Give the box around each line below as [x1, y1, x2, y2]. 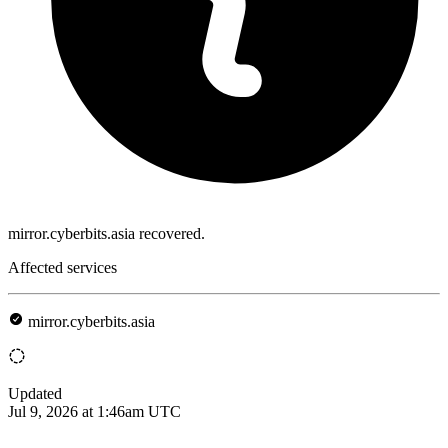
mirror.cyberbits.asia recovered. [8, 224, 205, 242]
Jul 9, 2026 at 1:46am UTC [8, 402, 181, 420]
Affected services [8, 258, 117, 276]
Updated [8, 384, 62, 402]
